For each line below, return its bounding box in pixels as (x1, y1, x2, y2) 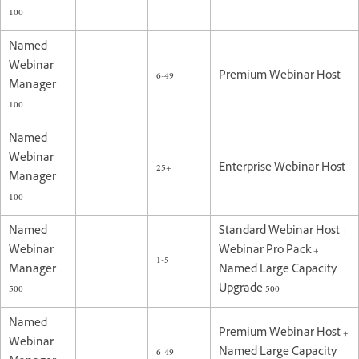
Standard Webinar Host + (219, 222, 348, 241)
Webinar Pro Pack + (219, 241, 319, 260)
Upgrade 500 (219, 280, 282, 299)
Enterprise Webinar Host (219, 159, 345, 178)
